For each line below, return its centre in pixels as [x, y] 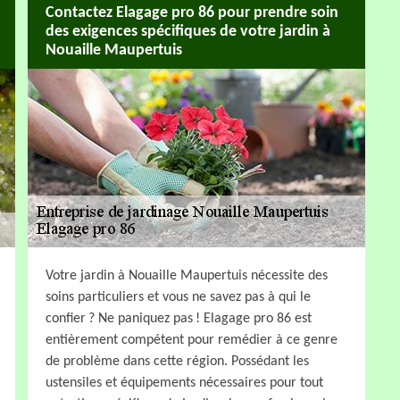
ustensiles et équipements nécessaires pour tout [184, 383]
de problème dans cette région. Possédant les [177, 361]
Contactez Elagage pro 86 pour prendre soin [192, 13]
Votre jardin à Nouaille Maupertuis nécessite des [187, 275]
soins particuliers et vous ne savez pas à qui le [178, 297]
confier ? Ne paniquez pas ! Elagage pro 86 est [179, 318]
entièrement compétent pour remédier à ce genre [192, 340]
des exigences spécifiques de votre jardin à [188, 32]
